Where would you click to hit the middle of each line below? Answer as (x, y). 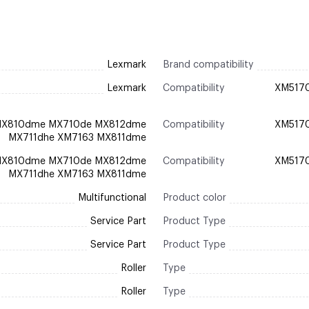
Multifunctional (112, 198)
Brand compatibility (208, 64)
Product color (195, 198)
